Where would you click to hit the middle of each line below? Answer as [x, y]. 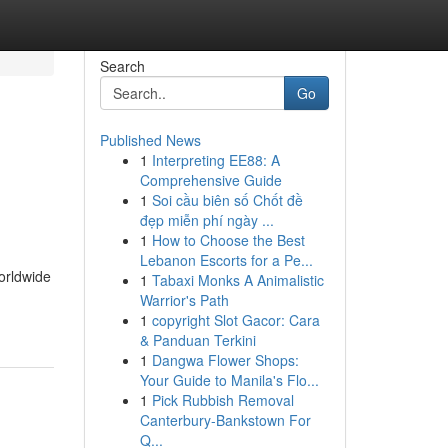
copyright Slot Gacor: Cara [235, 320]
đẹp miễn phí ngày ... [206, 220]
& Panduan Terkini [197, 340]
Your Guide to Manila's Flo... [229, 380]
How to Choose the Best [228, 240]
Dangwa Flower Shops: [225, 360]
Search [122, 66]
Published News [150, 140]
